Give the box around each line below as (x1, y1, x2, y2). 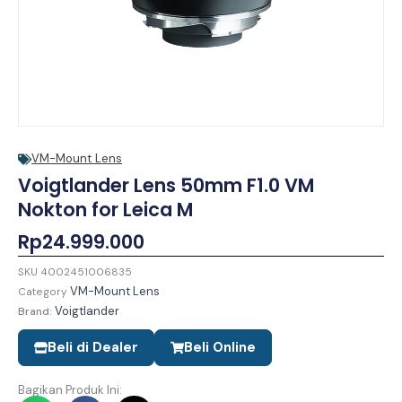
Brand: (18, 303, 55, 319)
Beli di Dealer (48, 337, 138, 356)
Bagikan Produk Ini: (18, 381, 122, 398)
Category (18, 284, 67, 299)
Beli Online (184, 337, 256, 356)
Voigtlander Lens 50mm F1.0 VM (18, 172, 314, 199)
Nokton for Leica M (18, 197, 193, 223)
